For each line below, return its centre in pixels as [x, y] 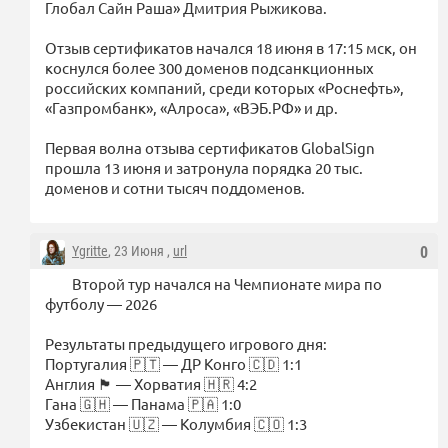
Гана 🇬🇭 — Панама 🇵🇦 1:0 [143, 403]
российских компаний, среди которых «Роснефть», [224, 87]
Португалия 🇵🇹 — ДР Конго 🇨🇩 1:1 [173, 363]
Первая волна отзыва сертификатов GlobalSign [210, 147]
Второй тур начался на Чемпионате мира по [227, 283]
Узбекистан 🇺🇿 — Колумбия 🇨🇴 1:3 [176, 423]
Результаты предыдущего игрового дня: [186, 343]
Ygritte [90, 250]
